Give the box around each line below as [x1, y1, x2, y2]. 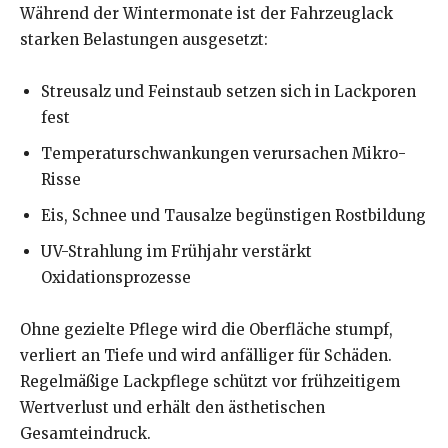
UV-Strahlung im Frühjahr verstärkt [41, 242, 312, 262]
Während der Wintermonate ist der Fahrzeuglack [20, 4, 393, 24]
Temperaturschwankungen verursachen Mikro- [41, 144, 406, 164]
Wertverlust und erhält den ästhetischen [20, 398, 325, 418]
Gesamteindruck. [20, 424, 151, 444]
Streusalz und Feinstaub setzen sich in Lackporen [41, 82, 416, 102]
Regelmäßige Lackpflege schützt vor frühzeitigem [20, 372, 400, 392]
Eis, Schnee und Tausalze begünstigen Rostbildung [41, 206, 426, 226]
